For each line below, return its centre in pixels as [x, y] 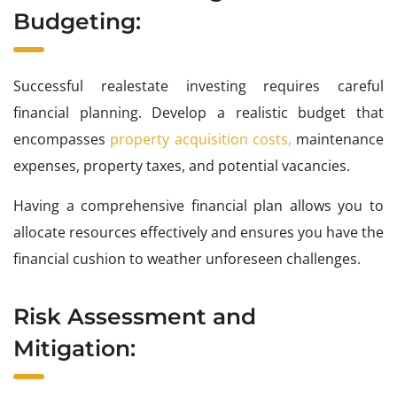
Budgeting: [77, 22]
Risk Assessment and [135, 317]
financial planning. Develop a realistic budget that [198, 113]
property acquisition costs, [201, 140]
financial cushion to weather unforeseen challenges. [187, 259]
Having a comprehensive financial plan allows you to [198, 206]
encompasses [62, 140]
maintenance [337, 140]
